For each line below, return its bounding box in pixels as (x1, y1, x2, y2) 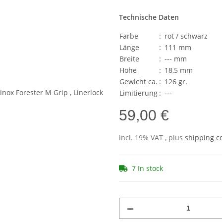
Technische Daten (119, 12, 179, 22)
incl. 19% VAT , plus (119, 132, 185, 142)
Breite (119, 54, 139, 63)
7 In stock (132, 163, 163, 173)
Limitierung (119, 88, 158, 98)
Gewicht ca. (119, 76, 158, 86)
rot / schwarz (165, 31, 208, 41)
